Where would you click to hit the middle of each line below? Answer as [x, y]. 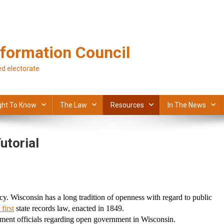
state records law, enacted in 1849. [69, 208]
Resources [127, 105]
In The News [187, 105]
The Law [73, 105]
